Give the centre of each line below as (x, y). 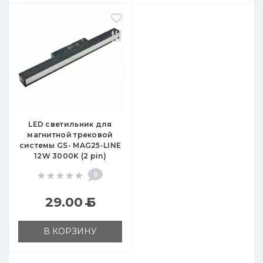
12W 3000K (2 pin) (70, 156)
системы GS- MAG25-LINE (70, 146)
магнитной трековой (70, 135)
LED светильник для (70, 124)
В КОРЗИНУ (70, 232)
